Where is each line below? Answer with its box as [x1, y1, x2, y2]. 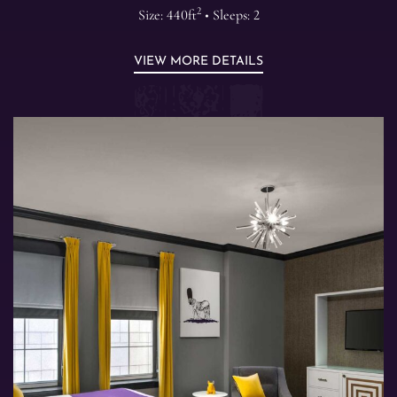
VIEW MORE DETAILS [134, 55, 263, 69]
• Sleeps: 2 [200, 6, 260, 25]
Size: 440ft [137, 6, 197, 25]
